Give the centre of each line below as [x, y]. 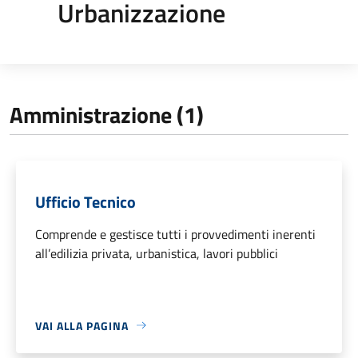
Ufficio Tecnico [86, 201]
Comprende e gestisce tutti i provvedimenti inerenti [175, 234]
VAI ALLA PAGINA [82, 325]
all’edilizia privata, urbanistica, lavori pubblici [157, 253]
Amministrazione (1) [107, 114]
